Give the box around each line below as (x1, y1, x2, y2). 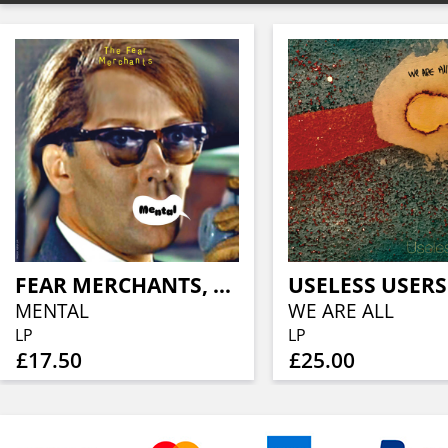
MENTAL (15, 298, 90, 325)
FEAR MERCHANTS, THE (213, 271, 232, 300)
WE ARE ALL (287, 298, 394, 325)
